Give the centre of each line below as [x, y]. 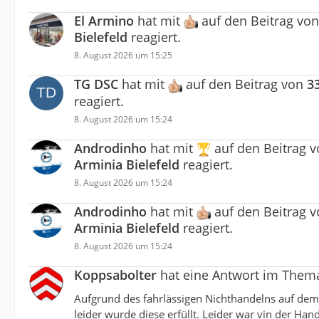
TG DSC [96, 84]
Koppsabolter [115, 274]
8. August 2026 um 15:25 [123, 56]
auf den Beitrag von [245, 84]
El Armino [104, 21]
